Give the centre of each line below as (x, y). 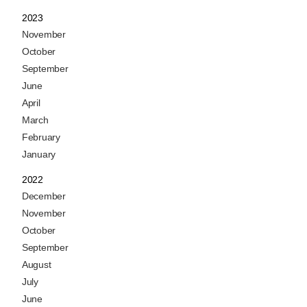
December (44, 196)
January (39, 154)
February (41, 137)
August (37, 264)
